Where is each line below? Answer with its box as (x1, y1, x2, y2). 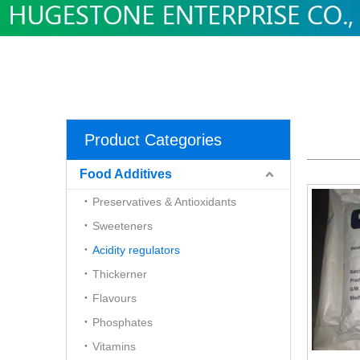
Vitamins (92, 339, 136, 353)
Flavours (92, 291, 137, 305)
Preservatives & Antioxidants (92, 194, 236, 208)
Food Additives (80, 166, 172, 181)
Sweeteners (92, 219, 153, 232)
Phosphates (92, 315, 153, 329)
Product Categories (84, 130, 222, 149)
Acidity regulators (92, 243, 180, 256)
